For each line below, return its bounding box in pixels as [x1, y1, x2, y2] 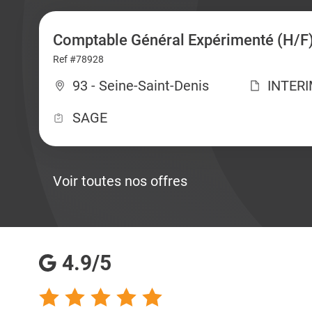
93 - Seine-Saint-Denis [72, 77, 209, 94]
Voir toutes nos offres [52, 173, 187, 189]
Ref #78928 [52, 54, 104, 65]
